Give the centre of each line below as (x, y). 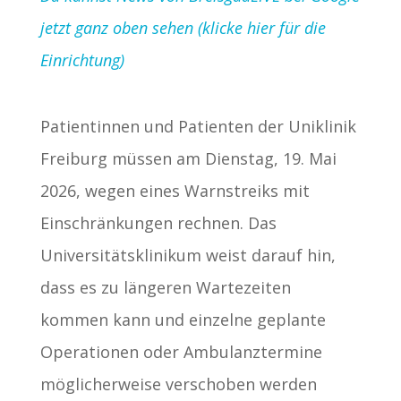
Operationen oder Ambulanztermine (181, 352)
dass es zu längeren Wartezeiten (165, 288)
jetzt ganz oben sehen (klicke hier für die (183, 28)
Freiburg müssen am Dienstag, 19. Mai (188, 159)
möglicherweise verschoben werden (178, 384)
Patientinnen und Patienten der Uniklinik (198, 127)
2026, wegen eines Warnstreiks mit (175, 191)
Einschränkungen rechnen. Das (158, 223)
